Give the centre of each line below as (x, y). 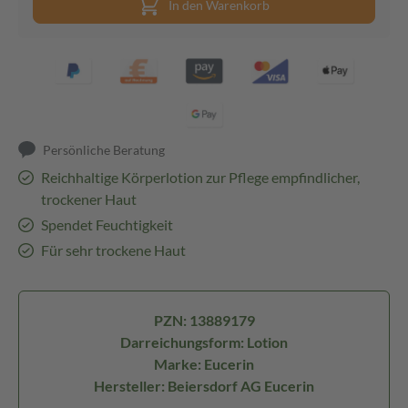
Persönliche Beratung (104, 150)
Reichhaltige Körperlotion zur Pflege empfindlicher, (200, 177)
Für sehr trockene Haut (113, 250)
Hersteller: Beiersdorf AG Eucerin (204, 386)
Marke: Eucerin (204, 364)
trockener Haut (88, 199)
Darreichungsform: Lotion (204, 342)
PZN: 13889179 (204, 320)
